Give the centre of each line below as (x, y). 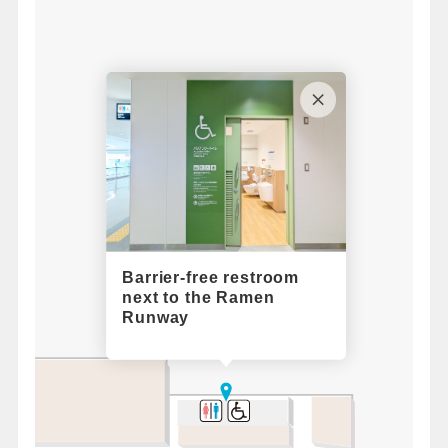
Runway (153, 315)
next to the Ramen (196, 295)
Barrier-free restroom (208, 275)
